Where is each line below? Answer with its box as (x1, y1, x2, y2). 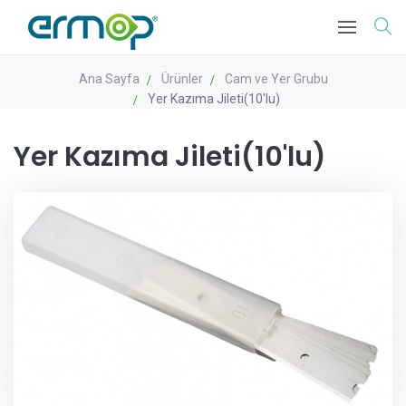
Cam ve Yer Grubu (224, 72, 328, 86)
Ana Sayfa (78, 72, 140, 86)
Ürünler (160, 72, 203, 86)
